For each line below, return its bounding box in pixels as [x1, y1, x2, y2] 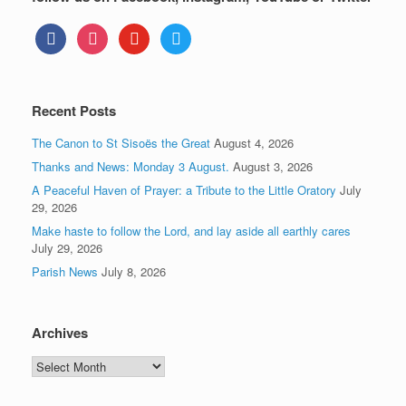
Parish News [32, 263, 98, 280]
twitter [159, 23, 191, 40]
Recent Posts [32, 101, 116, 121]
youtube [118, 23, 159, 40]
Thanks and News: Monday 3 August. [32, 158, 229, 175]
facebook [34, 23, 82, 40]
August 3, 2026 [233, 158, 313, 175]
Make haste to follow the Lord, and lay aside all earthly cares [32, 222, 351, 239]
